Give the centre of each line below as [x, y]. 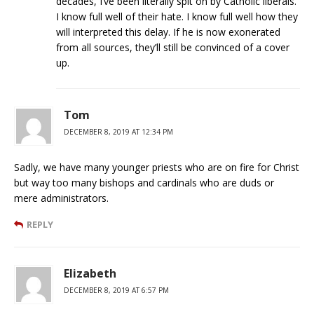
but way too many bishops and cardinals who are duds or [144, 182]
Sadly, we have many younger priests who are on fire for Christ [157, 167]
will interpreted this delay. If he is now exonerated [168, 32]
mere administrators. [61, 198]
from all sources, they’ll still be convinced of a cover [173, 47]
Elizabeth [90, 273]
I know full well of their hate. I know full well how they [177, 16]
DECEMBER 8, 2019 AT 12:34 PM [118, 131]
